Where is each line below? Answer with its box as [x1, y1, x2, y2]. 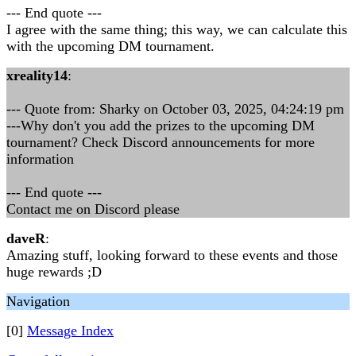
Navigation [6, 293, 70, 309]
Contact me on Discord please [6, 201, 180, 217]
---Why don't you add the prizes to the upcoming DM [6, 118, 315, 133]
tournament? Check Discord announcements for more [6, 134, 315, 150]
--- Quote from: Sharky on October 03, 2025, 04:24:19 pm [6, 101, 344, 117]
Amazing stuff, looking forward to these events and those [6, 247, 338, 263]
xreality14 [6, 68, 68, 83]
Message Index [27, 323, 114, 339]
